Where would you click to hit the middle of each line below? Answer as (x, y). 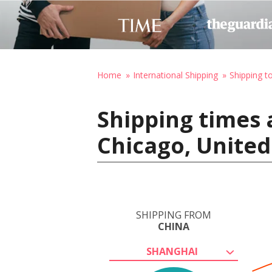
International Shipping (175, 75)
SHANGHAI (172, 251)
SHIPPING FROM (174, 215)
